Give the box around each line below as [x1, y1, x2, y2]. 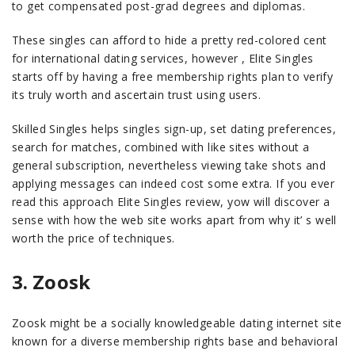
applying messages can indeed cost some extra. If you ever [12, 176, 334, 191]
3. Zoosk [12, 269, 90, 295]
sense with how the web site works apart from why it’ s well [12, 212, 337, 227]
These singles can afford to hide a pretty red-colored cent [12, 32, 327, 48]
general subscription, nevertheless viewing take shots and [12, 158, 326, 173]
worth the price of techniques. [12, 231, 175, 246]
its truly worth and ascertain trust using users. [12, 87, 261, 102]
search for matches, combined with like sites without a [12, 139, 310, 155]
